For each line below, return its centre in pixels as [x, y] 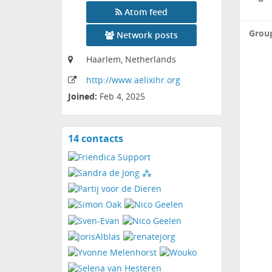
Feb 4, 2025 [122, 97]
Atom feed [146, 12]
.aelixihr [148, 80]
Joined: [83, 97]
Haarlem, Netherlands [131, 59]
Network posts [148, 35]
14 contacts [96, 139]
